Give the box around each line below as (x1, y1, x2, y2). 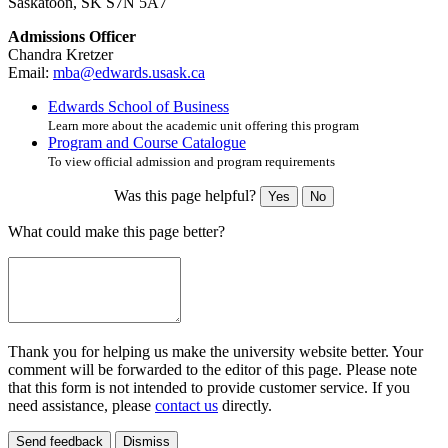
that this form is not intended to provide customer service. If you (8, 378, 410, 396)
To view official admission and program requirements (48, 153, 335, 169)
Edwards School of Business (48, 97, 229, 115)
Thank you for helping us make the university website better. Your (8, 342, 423, 360)
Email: (8, 63, 53, 81)
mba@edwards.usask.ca (53, 63, 205, 81)
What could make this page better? (8, 222, 225, 240)
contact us (155, 396, 218, 414)
